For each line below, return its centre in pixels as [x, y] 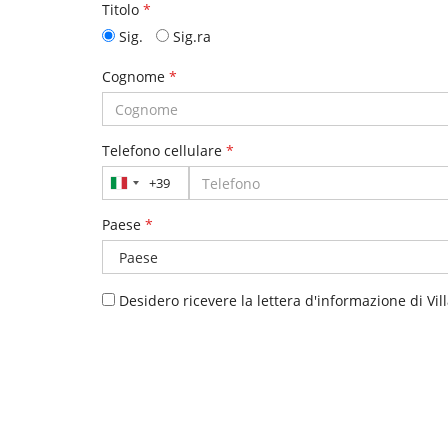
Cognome [135, 77]
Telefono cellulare [164, 151]
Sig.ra [190, 37]
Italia [133, 186]
